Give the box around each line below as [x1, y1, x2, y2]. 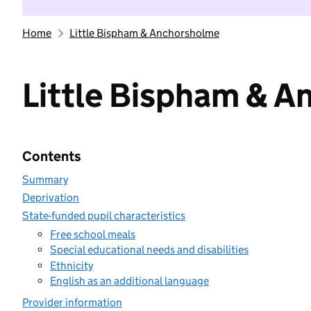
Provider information [22, 296, 122, 309]
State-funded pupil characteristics [22, 209, 185, 222]
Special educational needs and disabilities [50, 243, 249, 256]
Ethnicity [50, 258, 93, 272]
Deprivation [22, 191, 79, 204]
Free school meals [50, 227, 135, 241]
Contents [22, 148, 81, 165]
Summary [22, 173, 68, 186]
